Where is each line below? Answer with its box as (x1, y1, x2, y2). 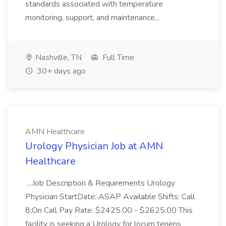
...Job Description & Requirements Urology (25, 178, 175, 189)
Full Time (100, 52, 134, 63)
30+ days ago (35, 66, 86, 77)
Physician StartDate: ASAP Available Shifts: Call (25, 191, 195, 202)
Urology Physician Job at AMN (25, 139, 163, 153)
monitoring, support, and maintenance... (25, 12, 161, 23)
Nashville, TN (33, 52, 82, 63)
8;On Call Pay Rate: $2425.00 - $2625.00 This (25, 205, 193, 216)
